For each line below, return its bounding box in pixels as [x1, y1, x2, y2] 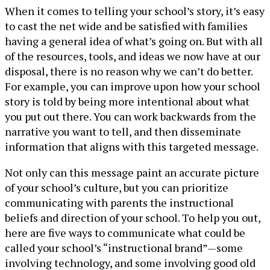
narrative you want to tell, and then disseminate [5, 124, 241, 139]
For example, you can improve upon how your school [5, 79, 260, 93]
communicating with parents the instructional [5, 195, 234, 210]
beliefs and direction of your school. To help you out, [5, 210, 260, 225]
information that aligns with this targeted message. [5, 139, 259, 154]
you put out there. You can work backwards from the [5, 109, 256, 124]
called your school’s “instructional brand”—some [5, 240, 243, 255]
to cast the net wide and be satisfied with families [5, 19, 248, 33]
